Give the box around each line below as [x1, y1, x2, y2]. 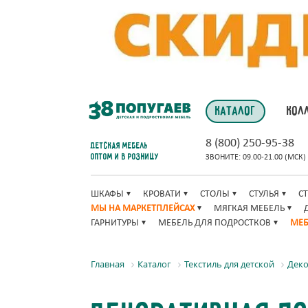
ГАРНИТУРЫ [91, 218, 139, 229]
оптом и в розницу [91, 151, 159, 162]
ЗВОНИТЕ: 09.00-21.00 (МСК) [206, 153, 306, 162]
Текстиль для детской [184, 258, 274, 271]
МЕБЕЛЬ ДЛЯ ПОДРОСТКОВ [158, 218, 271, 229]
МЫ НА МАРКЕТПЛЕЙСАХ [91, 203, 195, 214]
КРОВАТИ [143, 189, 181, 200]
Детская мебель [91, 140, 148, 151]
